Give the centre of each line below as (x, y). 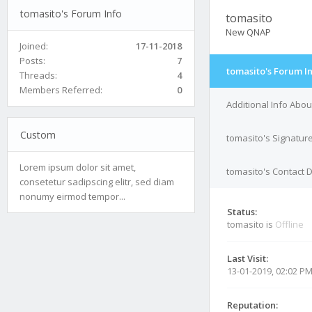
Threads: (38, 75)
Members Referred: (61, 89)
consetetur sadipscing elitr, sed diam (97, 181)
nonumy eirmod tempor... (72, 196)
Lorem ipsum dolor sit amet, (78, 167)
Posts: (32, 60)
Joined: (34, 46)
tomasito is (251, 224)
